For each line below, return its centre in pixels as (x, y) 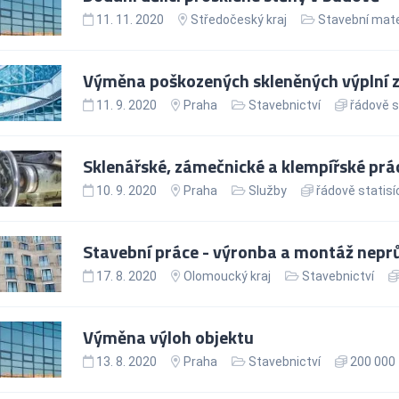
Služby (267, 190)
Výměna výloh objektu (168, 337)
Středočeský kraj (238, 19)
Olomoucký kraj (227, 276)
